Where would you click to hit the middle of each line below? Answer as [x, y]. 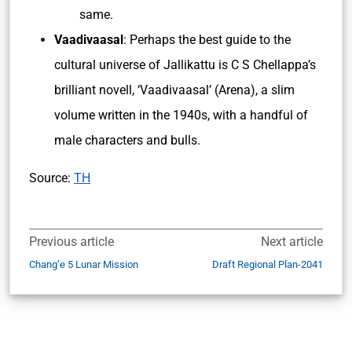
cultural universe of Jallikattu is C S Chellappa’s [185, 65]
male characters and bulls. [127, 140]
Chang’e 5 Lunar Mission [84, 264]
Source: [51, 178]
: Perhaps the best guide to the [207, 40]
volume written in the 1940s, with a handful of [181, 115]
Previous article [71, 242]
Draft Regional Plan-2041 [268, 264]
